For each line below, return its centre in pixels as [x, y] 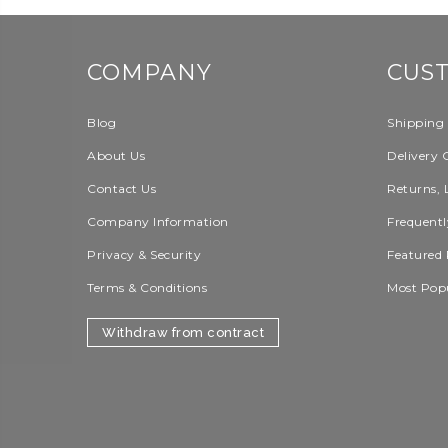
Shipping [415, 122]
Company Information [158, 221]
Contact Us [121, 188]
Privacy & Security [144, 254]
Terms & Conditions [147, 287]
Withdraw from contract [183, 332]
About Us [116, 155]
